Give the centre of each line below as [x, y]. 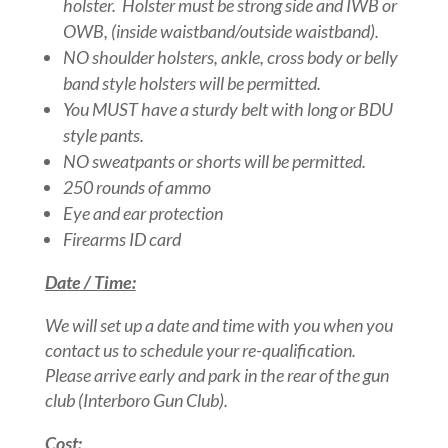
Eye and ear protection [142, 213]
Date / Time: [90, 282]
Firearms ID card [121, 239]
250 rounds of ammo [136, 187]
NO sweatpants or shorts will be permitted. [214, 161]
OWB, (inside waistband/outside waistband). [220, 31]
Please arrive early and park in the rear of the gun [216, 375]
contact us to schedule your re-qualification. [200, 350]
